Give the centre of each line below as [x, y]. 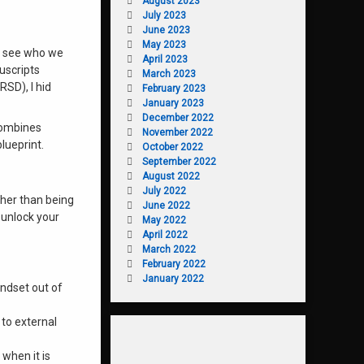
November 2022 [177, 132]
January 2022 [173, 278]
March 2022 [169, 249]
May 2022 [164, 220]
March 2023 [169, 74]
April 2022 [165, 234]
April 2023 [165, 59]
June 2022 [166, 205]
